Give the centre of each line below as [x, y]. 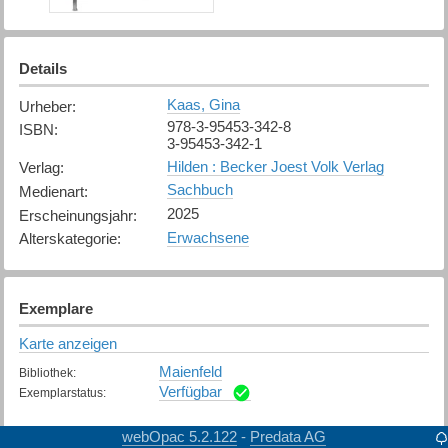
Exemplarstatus [60, 392]
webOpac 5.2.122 [179, 436]
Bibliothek [45, 372]
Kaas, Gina [203, 105]
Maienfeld [190, 371]
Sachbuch [199, 190]
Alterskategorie [67, 239]
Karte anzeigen [67, 343]
